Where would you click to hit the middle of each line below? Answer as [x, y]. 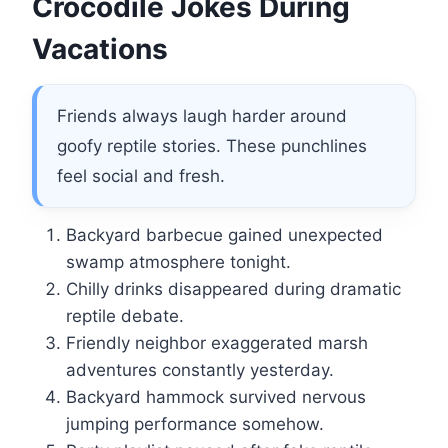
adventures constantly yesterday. [200, 370]
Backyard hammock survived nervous [216, 397]
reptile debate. [125, 316]
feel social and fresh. [141, 176]
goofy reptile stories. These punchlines [212, 146]
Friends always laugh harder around [202, 116]
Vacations [100, 49]
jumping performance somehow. [195, 424]
